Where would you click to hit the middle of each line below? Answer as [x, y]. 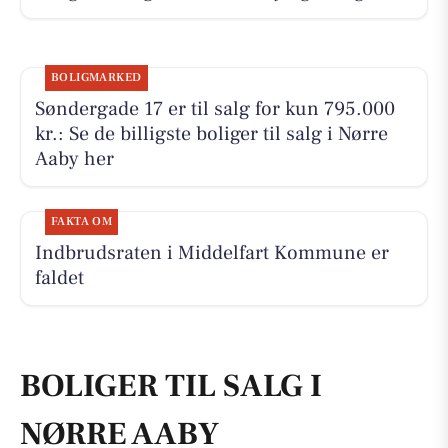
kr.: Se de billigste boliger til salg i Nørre [211, 134]
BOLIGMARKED [96, 78]
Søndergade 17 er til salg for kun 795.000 [214, 109]
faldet [59, 278]
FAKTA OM [81, 222]
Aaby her [74, 159]
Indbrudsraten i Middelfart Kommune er [211, 253]
